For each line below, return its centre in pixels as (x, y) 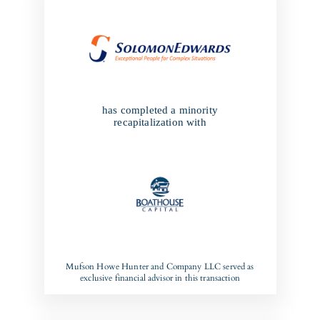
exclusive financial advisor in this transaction (160, 278)
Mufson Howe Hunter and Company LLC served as (160, 266)
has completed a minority (160, 110)
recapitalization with (160, 122)
